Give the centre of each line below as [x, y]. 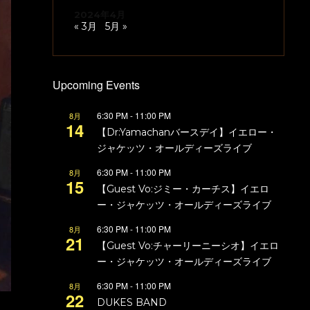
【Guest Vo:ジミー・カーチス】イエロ [183, 189]
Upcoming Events [96, 85]
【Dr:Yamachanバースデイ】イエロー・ [187, 132]
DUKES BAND [132, 302]
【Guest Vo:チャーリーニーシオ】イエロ [188, 246]
